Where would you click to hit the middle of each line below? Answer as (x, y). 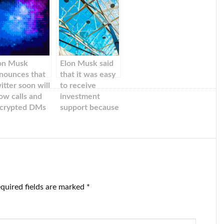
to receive (78, 85)
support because (89, 107)
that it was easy (88, 74)
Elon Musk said (87, 63)
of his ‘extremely (90, 118)
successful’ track (90, 129)
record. (73, 140)
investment (80, 96)
